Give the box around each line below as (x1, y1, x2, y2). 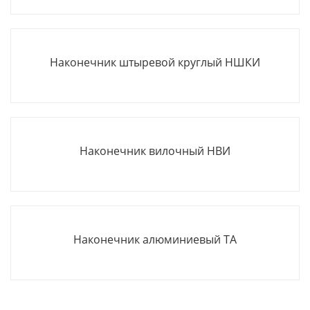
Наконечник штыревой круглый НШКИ (50, 55, 260, 70)
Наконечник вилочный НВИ (80, 143, 230, 158)
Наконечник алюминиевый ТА (73, 232, 237, 247)
